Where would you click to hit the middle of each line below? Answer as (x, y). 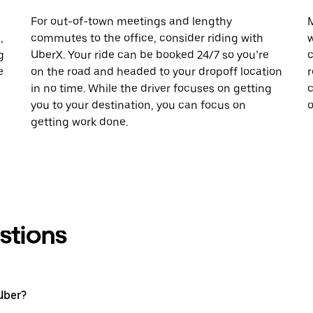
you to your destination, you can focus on (138, 105)
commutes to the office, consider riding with (147, 38)
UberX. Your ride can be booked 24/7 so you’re (150, 54)
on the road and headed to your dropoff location (156, 71)
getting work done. (79, 122)
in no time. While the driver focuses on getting (151, 88)
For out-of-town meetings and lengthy (131, 21)
